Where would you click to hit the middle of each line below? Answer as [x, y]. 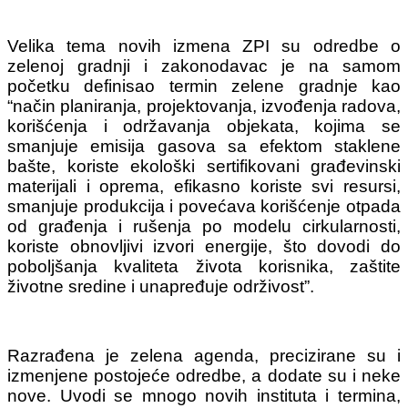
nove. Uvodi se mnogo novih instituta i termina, [204, 396]
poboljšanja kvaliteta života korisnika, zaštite [204, 267]
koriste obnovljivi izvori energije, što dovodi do [204, 247]
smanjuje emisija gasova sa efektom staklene [204, 147]
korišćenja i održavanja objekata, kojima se [204, 127]
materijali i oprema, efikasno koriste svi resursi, [204, 187]
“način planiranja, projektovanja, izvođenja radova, [204, 107]
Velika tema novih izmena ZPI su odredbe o [204, 46]
